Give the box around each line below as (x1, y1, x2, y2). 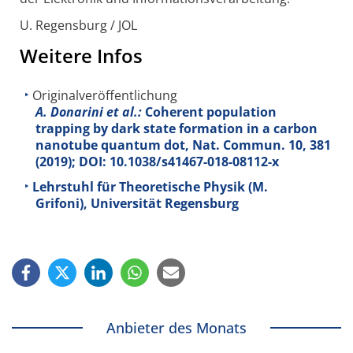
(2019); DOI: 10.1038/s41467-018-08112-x (35, 153, 279, 171)
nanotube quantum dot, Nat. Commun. (35, 136, 288, 154)
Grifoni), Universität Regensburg (35, 194, 239, 212)
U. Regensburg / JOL (20, 17, 137, 35)
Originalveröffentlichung (32, 87, 177, 105)
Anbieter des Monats (106, 318, 247, 338)
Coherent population (142, 103, 277, 121)
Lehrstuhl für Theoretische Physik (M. (32, 177, 268, 195)
